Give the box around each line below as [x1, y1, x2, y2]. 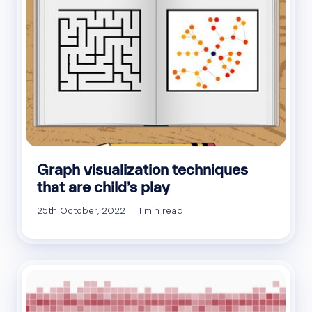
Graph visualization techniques [37, 160, 248, 178]
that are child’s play [37, 178, 170, 195]
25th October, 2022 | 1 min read [37, 204, 183, 217]
